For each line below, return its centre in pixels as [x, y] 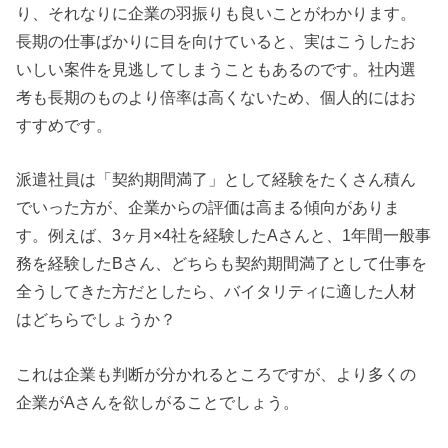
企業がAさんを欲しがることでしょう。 [158, 401]
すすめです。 [64, 125]
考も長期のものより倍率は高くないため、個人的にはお [216, 97]
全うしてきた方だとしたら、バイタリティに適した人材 [216, 291]
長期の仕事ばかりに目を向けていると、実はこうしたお [216, 41]
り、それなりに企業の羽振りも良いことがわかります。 [216, 13]
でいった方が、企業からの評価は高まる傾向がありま [208, 207]
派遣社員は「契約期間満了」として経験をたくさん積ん [216, 179]
